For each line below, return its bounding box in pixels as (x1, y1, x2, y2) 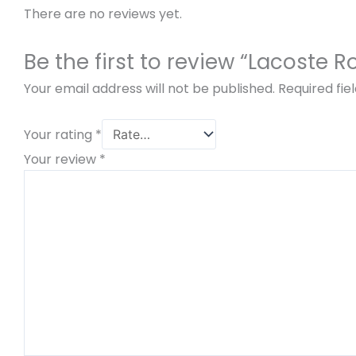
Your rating (24, 126, 95, 145)
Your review (24, 150, 99, 169)
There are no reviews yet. (24, 5, 182, 23)
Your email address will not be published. (24, 79, 275, 98)
